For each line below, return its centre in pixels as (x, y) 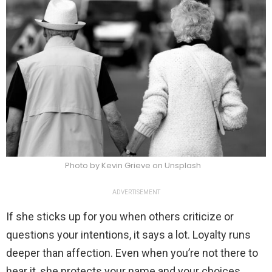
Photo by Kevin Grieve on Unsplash (133, 165)
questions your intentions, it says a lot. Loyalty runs (128, 234)
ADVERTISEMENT (136, 192)
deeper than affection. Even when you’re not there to (132, 253)
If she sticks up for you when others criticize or (120, 216)
